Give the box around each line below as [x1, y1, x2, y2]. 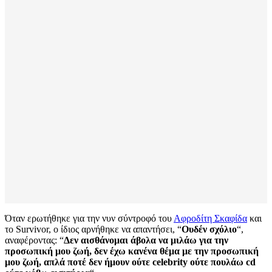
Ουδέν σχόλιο [182, 224, 237, 235]
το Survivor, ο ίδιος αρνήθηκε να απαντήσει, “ [5, 224, 182, 235]
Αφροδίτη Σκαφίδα [174, 213, 247, 224]
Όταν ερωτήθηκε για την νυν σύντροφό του [5, 213, 174, 224]
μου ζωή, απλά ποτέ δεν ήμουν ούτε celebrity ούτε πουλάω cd [5, 257, 256, 268]
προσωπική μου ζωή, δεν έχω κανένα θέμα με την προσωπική [5, 246, 259, 257]
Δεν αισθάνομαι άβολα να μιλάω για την [64, 235, 228, 246]
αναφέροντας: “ [5, 235, 64, 246]
